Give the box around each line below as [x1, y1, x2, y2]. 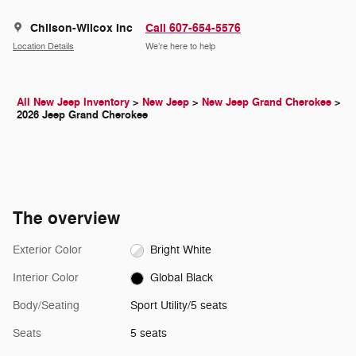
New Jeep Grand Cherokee [202, 95, 331, 110]
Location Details [13, 41, 74, 52]
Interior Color [13, 271, 79, 285]
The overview [13, 207, 120, 230]
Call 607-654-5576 [145, 21, 241, 37]
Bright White [150, 243, 212, 257]
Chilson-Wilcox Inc [30, 21, 133, 37]
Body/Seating [13, 299, 79, 313]
